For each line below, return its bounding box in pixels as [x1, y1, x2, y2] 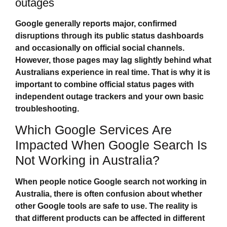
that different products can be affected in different [15, 214, 205, 223]
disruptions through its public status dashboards [15, 31, 204, 40]
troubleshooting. [15, 104, 79, 113]
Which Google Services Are [15, 123, 172, 137]
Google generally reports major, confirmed [15, 19, 177, 28]
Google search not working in [94, 177, 207, 186]
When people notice [15, 177, 94, 186]
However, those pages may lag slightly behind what [15, 55, 211, 64]
